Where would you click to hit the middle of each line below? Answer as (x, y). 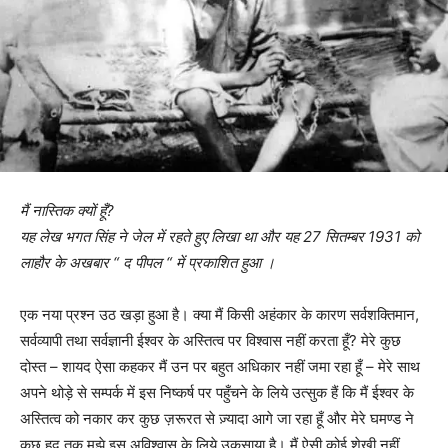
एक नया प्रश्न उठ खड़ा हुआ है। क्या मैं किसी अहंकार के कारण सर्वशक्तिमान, (219, 315)
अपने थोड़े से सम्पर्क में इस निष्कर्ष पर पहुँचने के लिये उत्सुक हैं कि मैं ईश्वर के (217, 393)
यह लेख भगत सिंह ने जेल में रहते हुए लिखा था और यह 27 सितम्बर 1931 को (219, 237)
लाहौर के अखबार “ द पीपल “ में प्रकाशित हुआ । (147, 263)
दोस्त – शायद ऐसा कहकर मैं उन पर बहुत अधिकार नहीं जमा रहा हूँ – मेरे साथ (220, 367)
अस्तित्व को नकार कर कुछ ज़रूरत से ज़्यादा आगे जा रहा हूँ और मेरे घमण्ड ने (217, 419)
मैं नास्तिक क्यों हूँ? (67, 211)
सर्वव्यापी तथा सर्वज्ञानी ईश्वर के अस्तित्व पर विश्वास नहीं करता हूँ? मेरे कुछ (210, 341)
